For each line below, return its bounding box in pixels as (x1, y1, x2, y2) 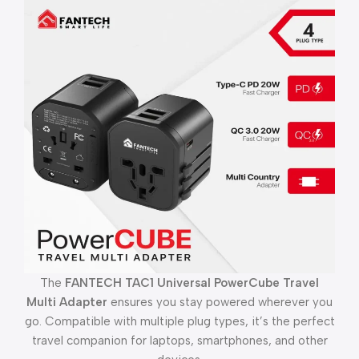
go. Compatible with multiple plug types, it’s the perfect (24, 314, 335, 329)
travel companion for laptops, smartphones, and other (31, 333, 328, 349)
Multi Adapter (26, 295, 107, 310)
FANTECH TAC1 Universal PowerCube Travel (65, 276, 319, 291)
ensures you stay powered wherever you (107, 295, 333, 310)
